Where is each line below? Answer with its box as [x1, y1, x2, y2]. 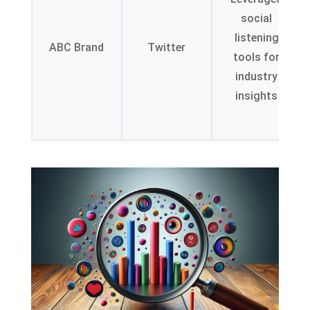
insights [235, 89, 278, 103]
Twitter [147, 41, 186, 55]
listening [234, 31, 279, 45]
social [241, 12, 273, 26]
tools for [233, 51, 280, 64]
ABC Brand [49, 41, 104, 55]
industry [235, 70, 278, 84]
